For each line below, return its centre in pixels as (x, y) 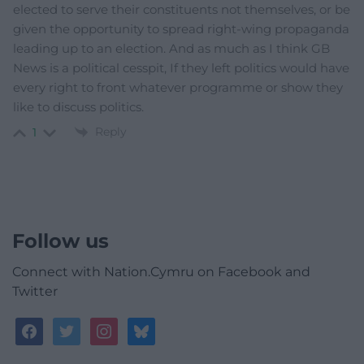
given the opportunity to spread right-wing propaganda (181, 28)
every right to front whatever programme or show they (178, 87)
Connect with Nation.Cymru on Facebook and (161, 272)
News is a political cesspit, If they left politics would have (181, 67)
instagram (124, 327)
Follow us (61, 241)
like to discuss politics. (78, 106)
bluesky (154, 327)
